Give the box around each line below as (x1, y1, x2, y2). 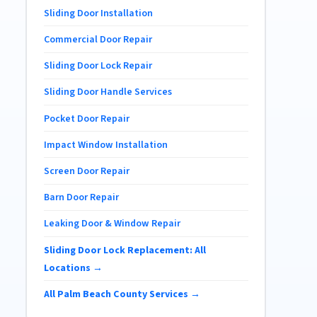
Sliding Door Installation (43, 6, 153, 21)
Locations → (43, 260, 103, 275)
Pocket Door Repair (43, 111, 129, 126)
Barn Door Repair (43, 190, 119, 205)
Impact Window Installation (43, 137, 168, 152)
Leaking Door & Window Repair (43, 217, 180, 231)
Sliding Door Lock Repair (43, 59, 152, 74)
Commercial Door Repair (43, 33, 152, 47)
